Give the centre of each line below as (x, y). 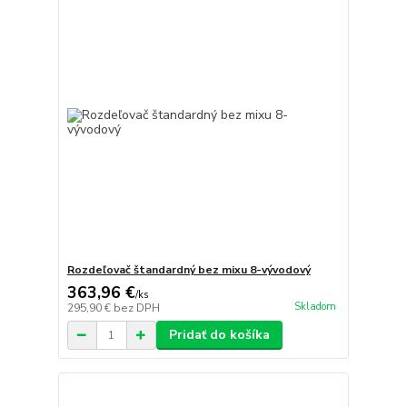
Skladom (315, 306)
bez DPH (136, 308)
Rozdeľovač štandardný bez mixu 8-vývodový (189, 270)
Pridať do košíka (219, 335)
